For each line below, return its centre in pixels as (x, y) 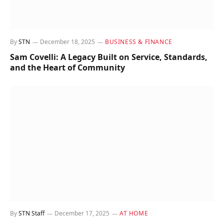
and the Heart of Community (67, 68)
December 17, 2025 (82, 213)
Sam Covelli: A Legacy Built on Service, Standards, (109, 57)
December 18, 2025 (67, 42)
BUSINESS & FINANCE (139, 42)
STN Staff (31, 213)
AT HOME (134, 213)
